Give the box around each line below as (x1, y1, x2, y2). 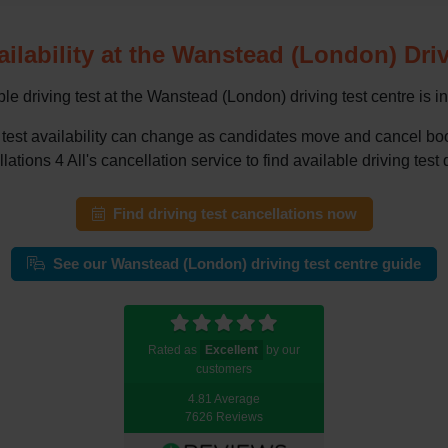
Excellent (205, 342, 258, 357)
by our (263, 342, 300, 357)
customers (196, 361, 252, 376)
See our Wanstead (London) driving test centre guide (53, 255, 421, 272)
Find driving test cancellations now (112, 205, 357, 222)
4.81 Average (188, 391, 260, 406)
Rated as (148, 342, 200, 357)
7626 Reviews (185, 409, 263, 424)
